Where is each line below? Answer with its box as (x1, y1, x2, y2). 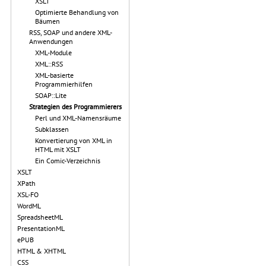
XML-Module (35, 48, 72, 57)
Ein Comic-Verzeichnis (35, 156, 100, 165)
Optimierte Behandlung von (35, 8, 119, 17)
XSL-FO (17, 190, 39, 199)
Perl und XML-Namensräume (35, 113, 121, 122)
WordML (17, 201, 41, 210)
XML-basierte (35, 71, 74, 80)
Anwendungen (29, 37, 73, 46)
